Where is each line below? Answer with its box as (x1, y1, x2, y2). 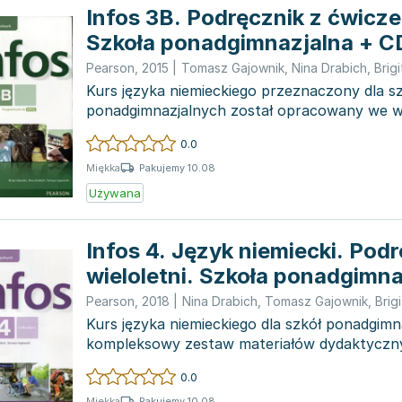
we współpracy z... (86, 354, 214, 372)
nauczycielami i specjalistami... (86, 121, 291, 139)
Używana (89, 186, 141, 200)
